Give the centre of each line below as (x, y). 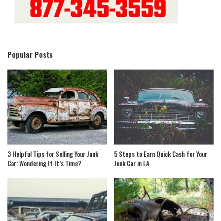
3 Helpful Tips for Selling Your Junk (53, 154)
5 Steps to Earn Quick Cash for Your (161, 154)
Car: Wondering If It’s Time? (44, 163)
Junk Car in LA (132, 163)
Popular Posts (30, 55)
